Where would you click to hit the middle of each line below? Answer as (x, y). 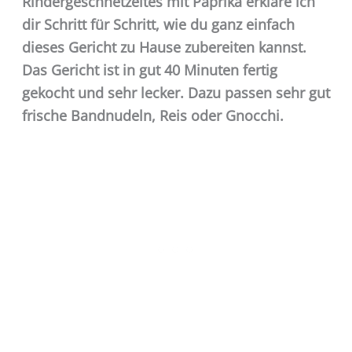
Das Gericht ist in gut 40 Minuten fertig (149, 70)
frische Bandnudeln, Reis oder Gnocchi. (152, 115)
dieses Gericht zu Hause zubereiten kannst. (164, 47)
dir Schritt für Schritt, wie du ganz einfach (158, 24)
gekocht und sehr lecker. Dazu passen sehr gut (176, 92)
